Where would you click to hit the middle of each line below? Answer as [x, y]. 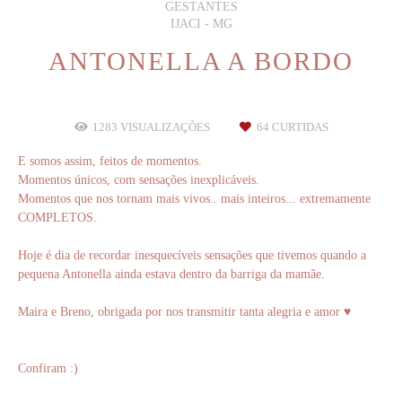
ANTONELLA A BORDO [201, 61]
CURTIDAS [298, 128]
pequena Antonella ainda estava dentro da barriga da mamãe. [171, 275]
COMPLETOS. [57, 218]
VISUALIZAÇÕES [165, 128]
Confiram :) [50, 369]
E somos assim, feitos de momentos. [110, 162]
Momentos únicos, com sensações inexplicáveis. [139, 180]
